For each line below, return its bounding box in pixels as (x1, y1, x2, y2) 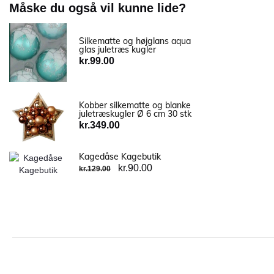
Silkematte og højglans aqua (79, 35, 191, 47)
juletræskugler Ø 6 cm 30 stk (79, 108, 191, 120)
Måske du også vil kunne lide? (9, 1, 186, 15)
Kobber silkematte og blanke (79, 100, 191, 111)
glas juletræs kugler (79, 44, 156, 56)
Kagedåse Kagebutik (79, 150, 161, 162)
